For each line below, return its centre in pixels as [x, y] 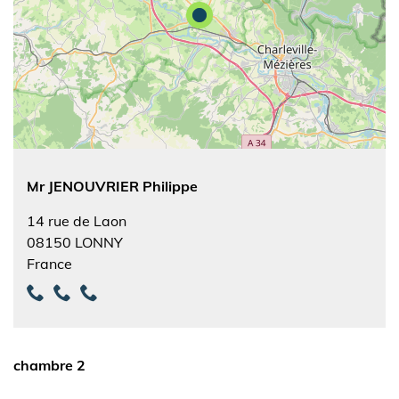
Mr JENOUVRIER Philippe [112, 186]
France [49, 264]
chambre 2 [49, 365]
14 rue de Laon [77, 221]
